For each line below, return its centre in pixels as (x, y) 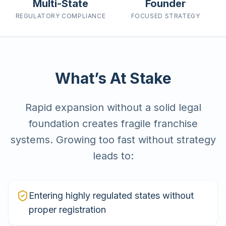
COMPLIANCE (84, 16)
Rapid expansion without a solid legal (113, 107)
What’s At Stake (113, 78)
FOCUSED (147, 16)
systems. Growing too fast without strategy (113, 140)
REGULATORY (38, 16)
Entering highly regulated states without (111, 195)
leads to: (113, 156)
